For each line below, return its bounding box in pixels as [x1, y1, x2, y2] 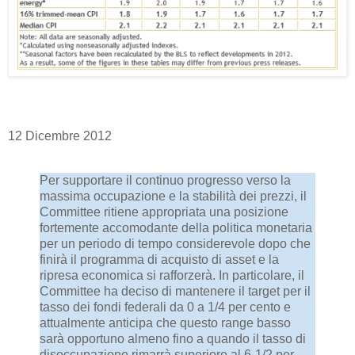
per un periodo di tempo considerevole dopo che [40, 237, 311, 251]
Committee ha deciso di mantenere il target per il [40, 284, 311, 299]
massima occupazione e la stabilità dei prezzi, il [40, 189, 307, 204]
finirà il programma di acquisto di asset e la [40, 253, 279, 267]
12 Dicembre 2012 [8, 129, 112, 143]
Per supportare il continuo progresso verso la [40, 174, 291, 188]
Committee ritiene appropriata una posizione [40, 205, 288, 219]
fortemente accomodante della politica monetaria [40, 221, 312, 235]
